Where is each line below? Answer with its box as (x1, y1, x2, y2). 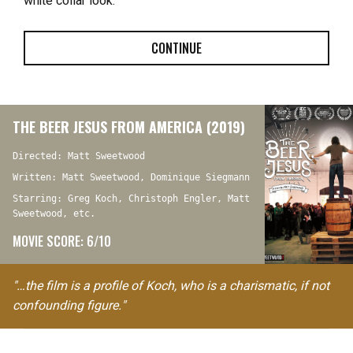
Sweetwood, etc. (13, 207, 95, 219)
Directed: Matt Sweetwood (13, 150, 145, 162)
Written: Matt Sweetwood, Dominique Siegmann (13, 171, 250, 183)
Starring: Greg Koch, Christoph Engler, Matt (13, 192, 250, 204)
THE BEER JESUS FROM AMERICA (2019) (13, 116, 245, 137)
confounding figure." (13, 295, 125, 315)
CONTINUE (151, 38, 202, 58)
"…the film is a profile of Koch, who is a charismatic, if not (13, 276, 329, 295)
